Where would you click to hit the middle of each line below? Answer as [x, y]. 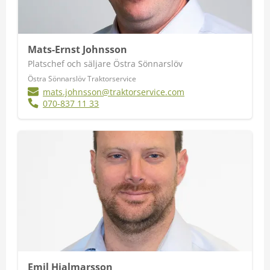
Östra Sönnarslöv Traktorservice [82, 79]
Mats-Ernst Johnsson [77, 49]
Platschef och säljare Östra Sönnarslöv [105, 64]
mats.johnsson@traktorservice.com [114, 92]
